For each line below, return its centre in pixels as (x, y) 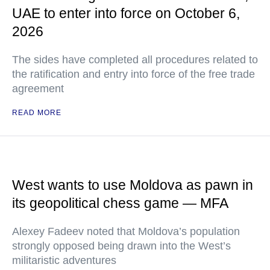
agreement (38, 89)
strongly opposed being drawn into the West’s (121, 246)
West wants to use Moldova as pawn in (133, 185)
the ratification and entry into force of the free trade (133, 74)
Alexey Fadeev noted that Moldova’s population (126, 231)
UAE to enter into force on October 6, (126, 13)
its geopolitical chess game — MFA (120, 203)
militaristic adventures (64, 260)
